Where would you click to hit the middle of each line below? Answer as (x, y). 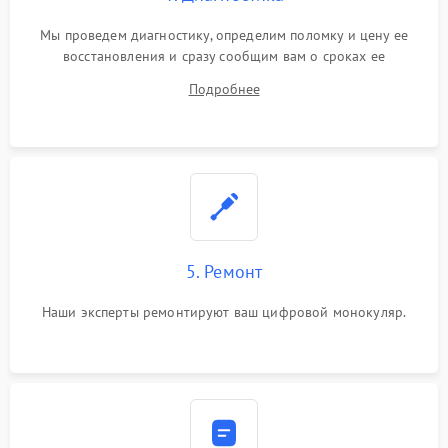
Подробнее (224, 89)
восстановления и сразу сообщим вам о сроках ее (224, 56)
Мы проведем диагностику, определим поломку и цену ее (224, 35)
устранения (224, 77)
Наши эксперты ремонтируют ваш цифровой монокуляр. (224, 312)
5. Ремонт (224, 271)
